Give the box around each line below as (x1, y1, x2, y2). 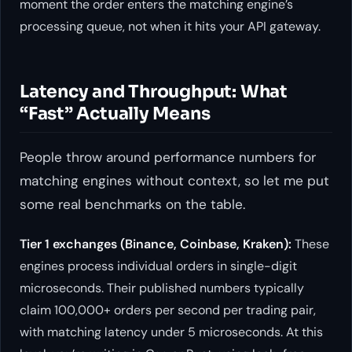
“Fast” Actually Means (20, 103, 211, 125)
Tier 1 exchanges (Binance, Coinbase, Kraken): (20, 235, 291, 252)
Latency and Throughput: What (20, 81, 288, 103)
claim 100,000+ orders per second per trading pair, (20, 301, 316, 318)
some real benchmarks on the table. (20, 196, 245, 214)
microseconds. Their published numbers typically (20, 279, 304, 296)
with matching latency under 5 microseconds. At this (20, 323, 323, 340)
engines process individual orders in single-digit (20, 257, 297, 274)
